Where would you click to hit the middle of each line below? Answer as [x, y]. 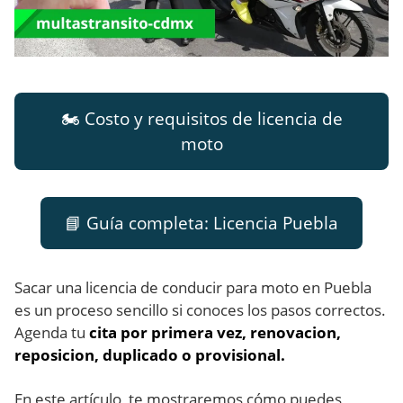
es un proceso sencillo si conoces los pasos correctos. [200, 310]
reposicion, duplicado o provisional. [150, 355]
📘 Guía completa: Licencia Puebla [201, 224]
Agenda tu [52, 333]
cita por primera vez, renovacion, [215, 333]
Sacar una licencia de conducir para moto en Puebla [193, 288]
